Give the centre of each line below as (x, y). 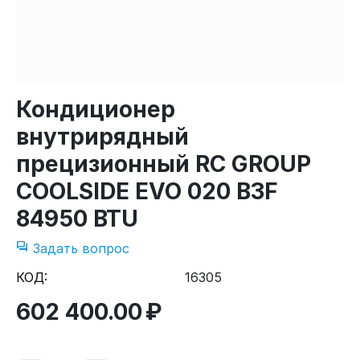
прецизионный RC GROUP (164, 164)
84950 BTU (77, 219)
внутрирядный (102, 137)
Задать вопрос (79, 248)
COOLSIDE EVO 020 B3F (147, 191)
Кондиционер (96, 109)
